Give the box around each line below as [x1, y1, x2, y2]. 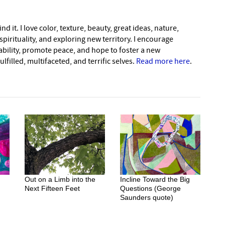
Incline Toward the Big [120, 175, 190, 183]
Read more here [136, 56, 190, 66]
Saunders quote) [120, 193, 173, 201]
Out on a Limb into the [25, 175, 95, 183]
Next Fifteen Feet [25, 184, 80, 192]
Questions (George [120, 184, 181, 192]
